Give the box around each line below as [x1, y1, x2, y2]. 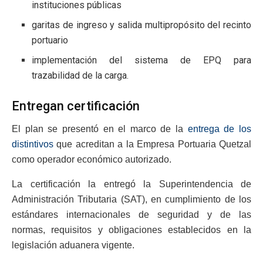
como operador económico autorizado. [12, 154, 171, 164]
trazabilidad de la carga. [32, 69, 129, 81]
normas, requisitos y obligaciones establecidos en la [12, 224, 251, 235]
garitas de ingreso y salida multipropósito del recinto [32, 19, 251, 31]
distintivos [12, 139, 53, 149]
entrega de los [187, 123, 252, 134]
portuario [32, 34, 69, 46]
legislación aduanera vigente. [12, 240, 134, 250]
